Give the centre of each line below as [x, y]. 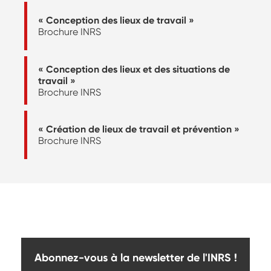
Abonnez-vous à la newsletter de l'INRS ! [135, 258]
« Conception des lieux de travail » [116, 21]
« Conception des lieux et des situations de [134, 69]
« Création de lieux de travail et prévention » [139, 129]
